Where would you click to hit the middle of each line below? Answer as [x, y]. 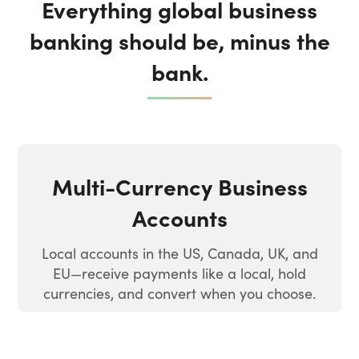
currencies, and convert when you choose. [179, 292]
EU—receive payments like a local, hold [179, 272]
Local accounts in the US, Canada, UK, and [179, 252]
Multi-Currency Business [179, 186]
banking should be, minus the [179, 40]
